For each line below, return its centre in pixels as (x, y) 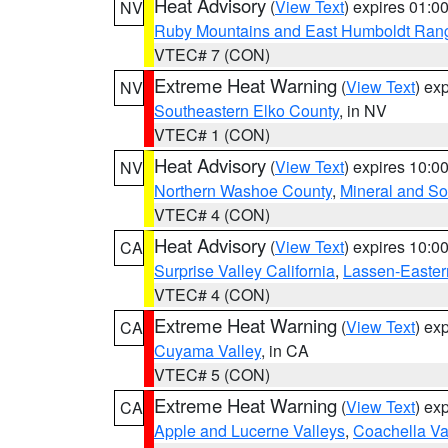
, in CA (285, 350)
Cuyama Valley (207, 350)
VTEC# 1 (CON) (212, 134)
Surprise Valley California (244, 270)
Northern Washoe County (243, 190)
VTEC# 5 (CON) (212, 374)
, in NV (363, 110)
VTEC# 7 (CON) (212, 54)
